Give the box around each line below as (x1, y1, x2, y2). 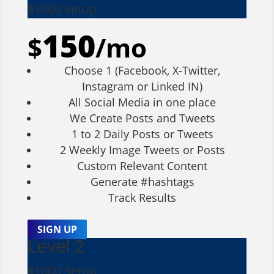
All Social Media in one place (68, 94, 217, 109)
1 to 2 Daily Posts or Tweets (71, 126, 213, 141)
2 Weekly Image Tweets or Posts (59, 142, 225, 157)
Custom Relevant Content (77, 158, 208, 173)
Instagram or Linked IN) (82, 78, 203, 94)
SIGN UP (37, 222, 77, 236)
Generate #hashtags (90, 174, 194, 189)
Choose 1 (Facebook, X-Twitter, (64, 62, 221, 78)
